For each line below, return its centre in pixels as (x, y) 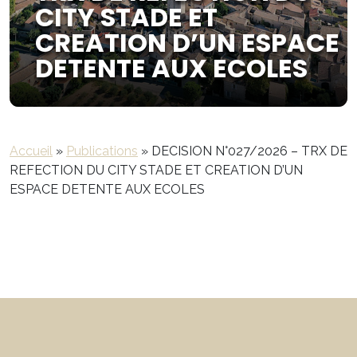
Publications (102, 151)
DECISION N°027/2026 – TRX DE (249, 151)
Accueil (31, 151)
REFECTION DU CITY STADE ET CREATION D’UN (156, 170)
